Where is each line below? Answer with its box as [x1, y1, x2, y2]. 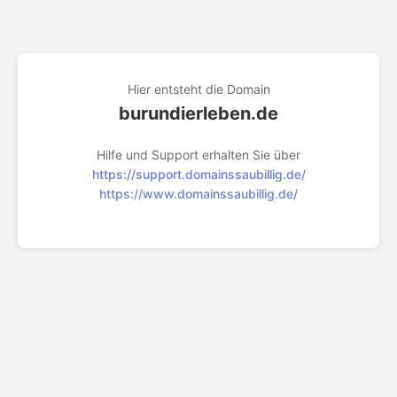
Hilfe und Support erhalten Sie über [97, 147, 300, 162]
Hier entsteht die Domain [127, 82, 270, 97]
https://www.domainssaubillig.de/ [99, 186, 298, 201]
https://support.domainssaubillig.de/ [91, 167, 306, 182]
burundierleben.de [119, 103, 278, 124]
